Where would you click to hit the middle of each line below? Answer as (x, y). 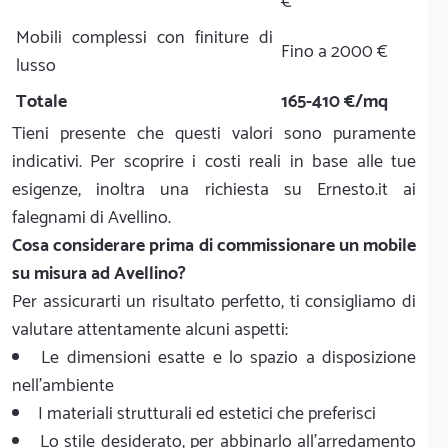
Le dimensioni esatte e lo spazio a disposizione (228, 357)
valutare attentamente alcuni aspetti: (150, 329)
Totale (41, 101)
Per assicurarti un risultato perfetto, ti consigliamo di (214, 301)
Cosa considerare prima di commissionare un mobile (214, 245)
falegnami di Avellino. (91, 217)
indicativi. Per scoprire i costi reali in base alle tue (214, 161)
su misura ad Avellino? (99, 273)
